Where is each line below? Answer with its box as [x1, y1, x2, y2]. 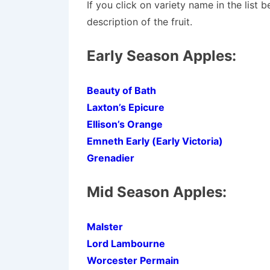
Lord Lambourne [87, 237, 165, 250]
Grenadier [87, 152, 134, 164]
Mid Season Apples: [87, 183, 227, 201]
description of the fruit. [87, 16, 192, 28]
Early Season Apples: [87, 47, 236, 64]
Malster [87, 221, 123, 233]
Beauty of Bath [87, 84, 156, 96]
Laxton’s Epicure [87, 101, 165, 113]
